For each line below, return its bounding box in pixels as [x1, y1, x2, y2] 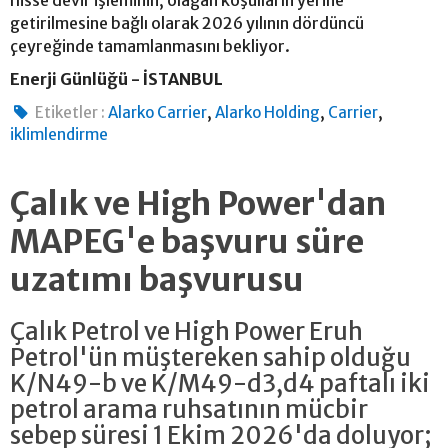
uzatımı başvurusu [10, 259, 304, 300]
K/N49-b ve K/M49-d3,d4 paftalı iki [10, 367, 430, 399]
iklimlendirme [10, 124, 108, 144]
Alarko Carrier [108, 102, 208, 122]
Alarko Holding [215, 102, 321, 122]
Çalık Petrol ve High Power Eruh [10, 315, 363, 347]
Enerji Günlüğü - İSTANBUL [10, 68, 226, 89]
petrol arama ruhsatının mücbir [10, 393, 368, 425]
